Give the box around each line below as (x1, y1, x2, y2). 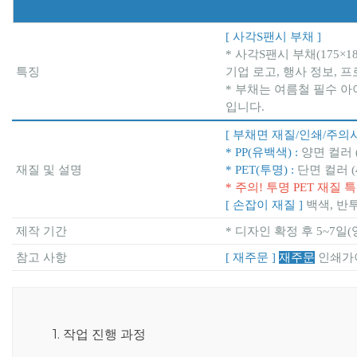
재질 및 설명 (16, 163, 82, 176)
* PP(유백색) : (226, 145, 301, 159)
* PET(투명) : (226, 163, 297, 176)
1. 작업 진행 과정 (53, 326, 146, 342)
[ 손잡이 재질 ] (226, 198, 306, 211)
